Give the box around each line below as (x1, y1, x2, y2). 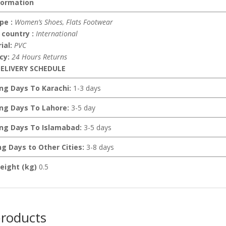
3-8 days (86, 142, 114, 152)
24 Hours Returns (11, 52, 67, 62)
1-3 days (73, 83, 101, 93)
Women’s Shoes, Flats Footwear (14, 17, 113, 27)
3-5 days (83, 123, 111, 133)
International (35, 29, 78, 39)
